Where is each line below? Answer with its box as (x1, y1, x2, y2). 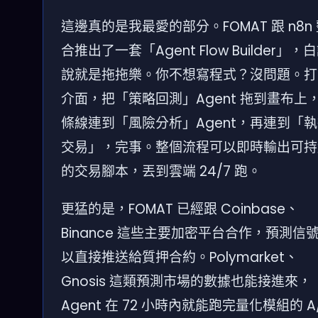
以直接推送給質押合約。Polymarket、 (61, 247, 298, 267)
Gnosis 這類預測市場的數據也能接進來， (61, 271, 312, 291)
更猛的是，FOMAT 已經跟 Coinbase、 (61, 199, 299, 219)
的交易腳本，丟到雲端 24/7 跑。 (61, 162, 261, 182)
